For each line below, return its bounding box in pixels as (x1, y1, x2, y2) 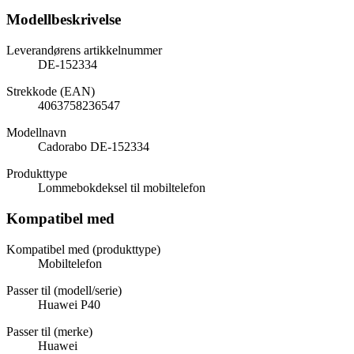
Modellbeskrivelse (6, 11, 121, 28)
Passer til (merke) (6, 324, 92, 338)
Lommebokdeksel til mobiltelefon (38, 181, 205, 195)
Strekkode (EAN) (6, 85, 95, 99)
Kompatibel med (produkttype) (6, 242, 160, 256)
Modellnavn (6, 126, 66, 140)
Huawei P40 (38, 297, 100, 311)
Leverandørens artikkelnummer (6, 43, 162, 58)
